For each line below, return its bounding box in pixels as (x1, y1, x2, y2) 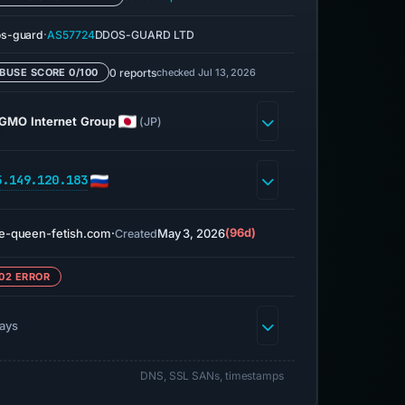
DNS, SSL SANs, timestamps (140, 369, 284, 382)
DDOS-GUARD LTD (94, 27, 194, 42)
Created (115, 226, 157, 240)
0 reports (109, 65, 156, 80)
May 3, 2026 (156, 226, 225, 240)
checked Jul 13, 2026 (155, 65, 257, 79)
